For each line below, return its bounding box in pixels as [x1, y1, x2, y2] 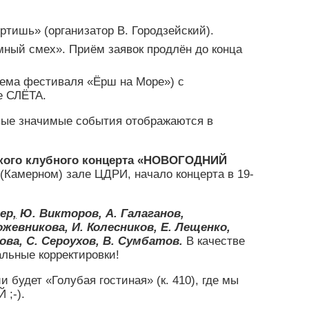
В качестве [186, 235, 245, 248]
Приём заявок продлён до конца [69, 43, 242, 57]
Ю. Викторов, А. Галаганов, [17, 207, 184, 221]
